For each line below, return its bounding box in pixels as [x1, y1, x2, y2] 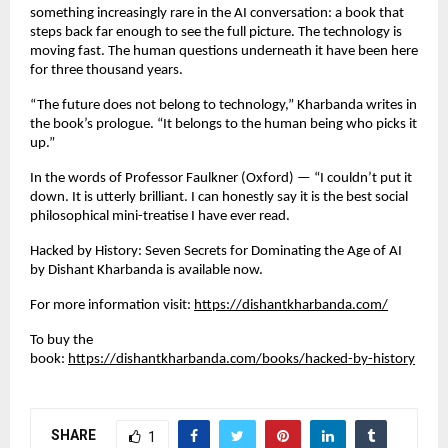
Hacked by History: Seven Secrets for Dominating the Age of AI [30, 244, 402, 260]
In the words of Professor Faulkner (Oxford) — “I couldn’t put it [30, 171, 412, 187]
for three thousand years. [30, 63, 183, 79]
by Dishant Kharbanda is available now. [30, 263, 263, 279]
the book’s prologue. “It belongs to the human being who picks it [30, 117, 417, 133]
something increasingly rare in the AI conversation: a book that [30, 6, 404, 22]
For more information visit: [30, 298, 191, 314]
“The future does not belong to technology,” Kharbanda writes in [30, 98, 417, 114]
